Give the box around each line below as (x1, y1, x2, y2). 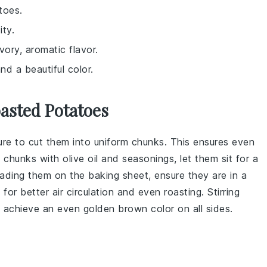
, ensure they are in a (148, 169, 247, 181)
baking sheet (88, 169, 148, 181)
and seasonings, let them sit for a (98, 152, 258, 164)
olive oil (63, 152, 98, 164)
